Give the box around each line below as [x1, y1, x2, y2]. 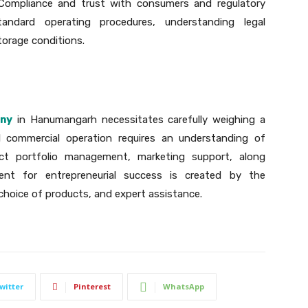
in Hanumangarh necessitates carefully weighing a [12, 113, 266, 126]
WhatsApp [163, 281, 204, 292]
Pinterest [74, 281, 111, 292]
